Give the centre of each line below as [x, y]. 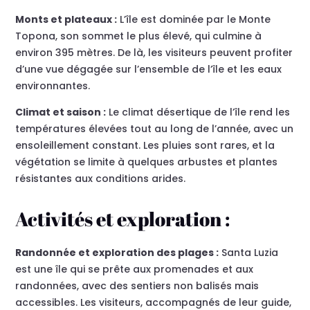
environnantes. [53, 86]
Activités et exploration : [123, 219]
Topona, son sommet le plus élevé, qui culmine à [139, 36]
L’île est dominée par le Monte [194, 20]
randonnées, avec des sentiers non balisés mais [137, 286]
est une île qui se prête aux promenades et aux [135, 270]
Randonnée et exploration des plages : [117, 253]
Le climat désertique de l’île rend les [198, 112]
